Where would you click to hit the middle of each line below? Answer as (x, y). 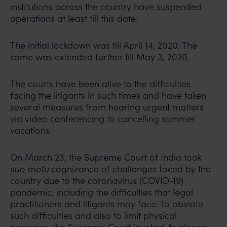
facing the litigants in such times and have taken (108, 95)
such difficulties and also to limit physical (93, 215)
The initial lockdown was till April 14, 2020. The (104, 45)
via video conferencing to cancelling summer (103, 119)
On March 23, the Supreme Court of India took (106, 157)
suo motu (29, 169)
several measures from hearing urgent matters (107, 107)
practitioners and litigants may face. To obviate (107, 204)
